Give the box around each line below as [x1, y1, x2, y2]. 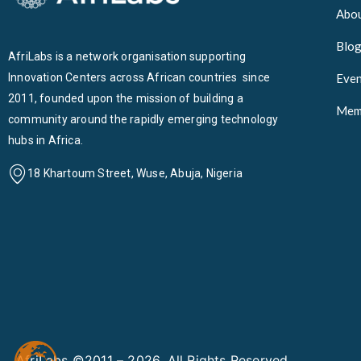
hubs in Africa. [8, 134, 83, 147]
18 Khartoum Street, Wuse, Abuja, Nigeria [27, 167, 243, 180]
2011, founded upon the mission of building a [8, 92, 243, 105]
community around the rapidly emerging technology [8, 113, 279, 126]
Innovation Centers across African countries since [8, 71, 271, 84]
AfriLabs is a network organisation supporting [8, 50, 249, 63]
